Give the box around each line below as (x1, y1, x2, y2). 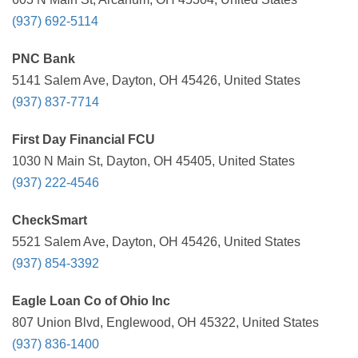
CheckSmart (12, 213, 87, 227)
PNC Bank (12, 52, 75, 66)
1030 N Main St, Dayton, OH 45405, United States (12, 154, 295, 168)
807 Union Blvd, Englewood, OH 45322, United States (12, 316, 319, 329)
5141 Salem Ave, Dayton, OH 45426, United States (12, 74, 300, 87)
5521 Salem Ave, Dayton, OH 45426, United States (12, 235, 300, 249)
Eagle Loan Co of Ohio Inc (12, 294, 170, 308)
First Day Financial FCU (12, 133, 155, 146)
